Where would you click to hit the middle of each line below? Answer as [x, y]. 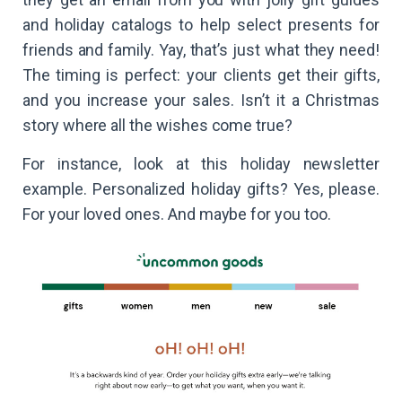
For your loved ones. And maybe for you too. [177, 214]
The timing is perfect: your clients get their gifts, [201, 75]
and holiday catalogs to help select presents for [201, 25]
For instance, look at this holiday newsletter [201, 164]
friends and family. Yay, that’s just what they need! [201, 50]
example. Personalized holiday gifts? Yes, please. [201, 189]
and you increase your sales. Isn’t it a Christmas [201, 100]
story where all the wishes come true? [158, 126]
